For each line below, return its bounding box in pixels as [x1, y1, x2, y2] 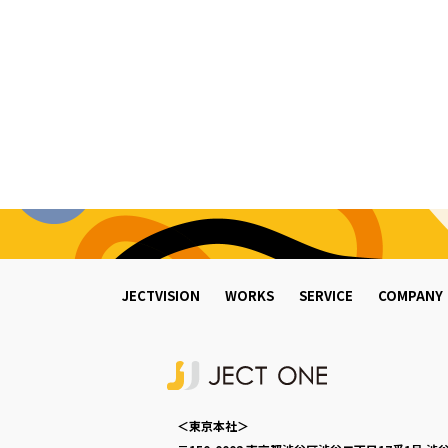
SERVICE [299, 285, 353, 305]
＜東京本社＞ [177, 416, 249, 434]
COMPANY [378, 285, 443, 305]
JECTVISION [122, 285, 200, 305]
